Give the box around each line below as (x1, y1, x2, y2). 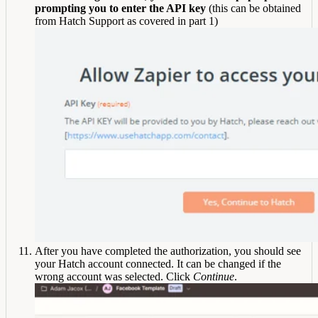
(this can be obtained (206, 2, 301, 15)
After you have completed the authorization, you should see (35, 245, 301, 258)
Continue (193, 270, 234, 283)
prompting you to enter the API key (35, 2, 206, 15)
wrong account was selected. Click (35, 270, 193, 283)
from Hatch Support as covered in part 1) (35, 15, 218, 28)
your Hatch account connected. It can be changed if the (35, 258, 281, 270)
